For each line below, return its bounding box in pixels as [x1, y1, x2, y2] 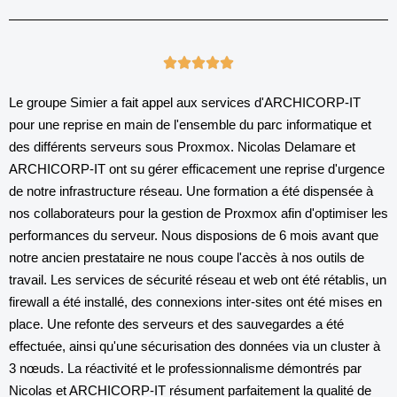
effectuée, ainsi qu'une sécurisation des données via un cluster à [9, 339, 380, 354]
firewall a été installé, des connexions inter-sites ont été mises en [9, 294, 382, 309]
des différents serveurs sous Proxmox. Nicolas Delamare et [9, 139, 355, 154]
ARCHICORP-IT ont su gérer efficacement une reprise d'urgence [9, 161, 385, 176]
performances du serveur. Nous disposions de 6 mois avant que [9, 228, 378, 243]
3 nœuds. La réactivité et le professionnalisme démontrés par [9, 361, 362, 376]
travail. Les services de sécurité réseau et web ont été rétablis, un [9, 272, 386, 287]
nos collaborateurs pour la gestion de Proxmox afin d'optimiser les [9, 206, 388, 221]
